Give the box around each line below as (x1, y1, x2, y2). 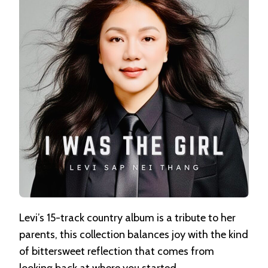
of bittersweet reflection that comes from (19, 244, 214, 258)
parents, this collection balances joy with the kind (19, 227, 248, 241)
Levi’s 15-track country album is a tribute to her (19, 211, 236, 224)
